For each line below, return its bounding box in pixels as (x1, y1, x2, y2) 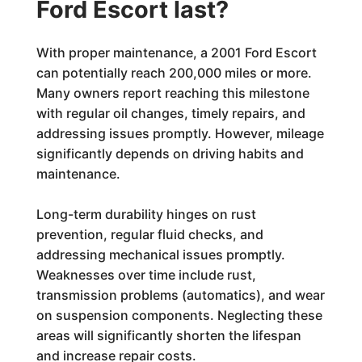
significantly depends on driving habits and (36, 145, 304, 162)
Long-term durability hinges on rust (36, 206, 256, 222)
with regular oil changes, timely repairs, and (36, 105, 305, 121)
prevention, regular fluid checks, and (36, 226, 263, 242)
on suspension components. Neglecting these (36, 307, 322, 323)
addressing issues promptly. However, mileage (36, 125, 324, 141)
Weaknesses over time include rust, (36, 267, 256, 283)
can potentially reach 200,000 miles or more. (36, 65, 312, 81)
